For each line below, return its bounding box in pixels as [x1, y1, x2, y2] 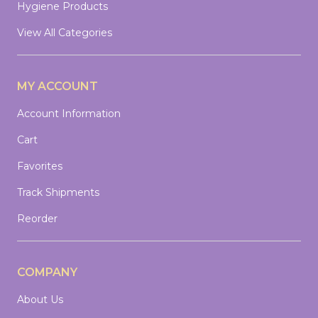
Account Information [17, 107, 121, 120]
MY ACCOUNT [17, 79, 98, 93]
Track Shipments [17, 186, 99, 199]
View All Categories [17, 26, 112, 39]
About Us [17, 293, 63, 306]
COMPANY [17, 265, 77, 279]
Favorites [17, 160, 62, 172]
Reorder [17, 212, 57, 225]
